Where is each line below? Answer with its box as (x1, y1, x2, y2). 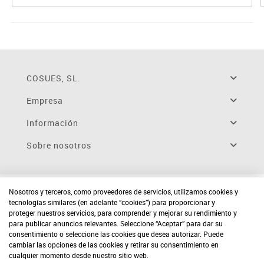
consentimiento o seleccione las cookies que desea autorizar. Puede (9, 229, 223, 239)
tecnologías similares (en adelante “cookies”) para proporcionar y (9, 197, 215, 207)
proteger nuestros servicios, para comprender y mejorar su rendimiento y (9, 208, 237, 217)
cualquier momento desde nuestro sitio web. (9, 250, 148, 260)
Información (26, 117, 78, 129)
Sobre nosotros (26, 140, 91, 151)
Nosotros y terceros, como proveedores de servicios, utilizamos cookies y (9, 187, 238, 196)
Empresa (26, 95, 63, 107)
